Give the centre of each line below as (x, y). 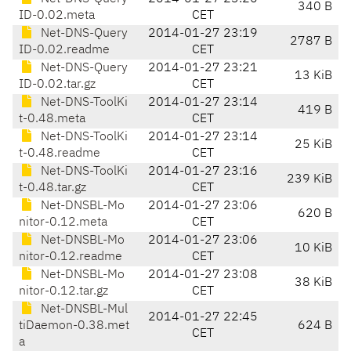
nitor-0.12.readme (71, 257)
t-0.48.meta (52, 119)
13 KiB (313, 76)
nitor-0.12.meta (63, 223)
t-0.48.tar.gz (52, 188)
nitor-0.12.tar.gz (63, 292)
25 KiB (313, 145)
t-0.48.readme (60, 154)
